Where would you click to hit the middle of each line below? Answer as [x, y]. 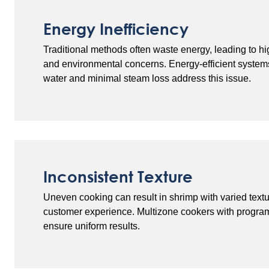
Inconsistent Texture [118, 177]
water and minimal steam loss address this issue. [147, 78]
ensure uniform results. [92, 226]
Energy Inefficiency [116, 29]
